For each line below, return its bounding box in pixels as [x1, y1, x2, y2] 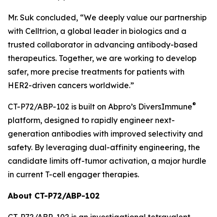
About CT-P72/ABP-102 [8, 190, 100, 201]
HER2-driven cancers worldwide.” [8, 80, 134, 90]
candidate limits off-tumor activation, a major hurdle [8, 155, 206, 166]
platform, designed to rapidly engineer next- [8, 115, 175, 125]
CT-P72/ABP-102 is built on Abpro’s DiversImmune [8, 101, 192, 111]
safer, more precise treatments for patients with [8, 66, 185, 77]
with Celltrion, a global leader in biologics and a [8, 26, 186, 36]
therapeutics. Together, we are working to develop [8, 53, 197, 63]
